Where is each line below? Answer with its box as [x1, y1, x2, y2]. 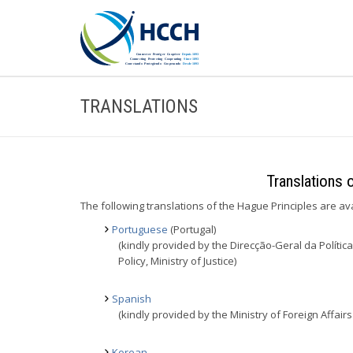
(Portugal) [168, 222, 216, 236]
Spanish [112, 292, 151, 306]
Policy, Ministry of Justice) [118, 254, 236, 268]
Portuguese [112, 222, 168, 236]
